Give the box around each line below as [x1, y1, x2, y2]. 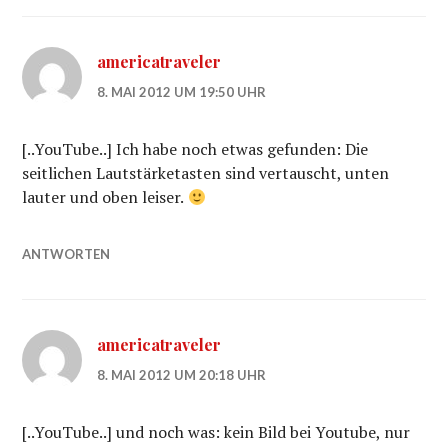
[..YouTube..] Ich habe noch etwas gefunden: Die [22, 138, 369, 160]
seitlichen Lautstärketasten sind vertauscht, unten [22, 162, 390, 184]
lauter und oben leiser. [22, 186, 188, 208]
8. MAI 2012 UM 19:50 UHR [97, 84, 267, 100]
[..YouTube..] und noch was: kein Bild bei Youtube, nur [22, 421, 411, 443]
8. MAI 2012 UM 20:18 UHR [97, 367, 267, 383]
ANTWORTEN [22, 246, 111, 262]
